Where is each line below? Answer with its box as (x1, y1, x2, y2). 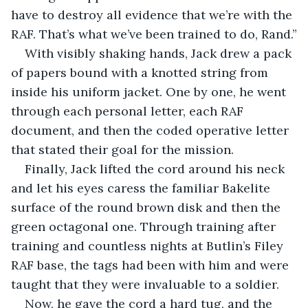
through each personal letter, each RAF (11, 102, 247, 119)
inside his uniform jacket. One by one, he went (11, 83, 289, 100)
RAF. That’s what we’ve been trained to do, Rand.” (11, 25, 297, 42)
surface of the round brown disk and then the (11, 199, 284, 215)
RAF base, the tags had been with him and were (11, 256, 292, 273)
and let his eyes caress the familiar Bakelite (11, 179, 274, 196)
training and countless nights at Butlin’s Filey (11, 237, 287, 254)
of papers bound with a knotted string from (11, 64, 272, 80)
